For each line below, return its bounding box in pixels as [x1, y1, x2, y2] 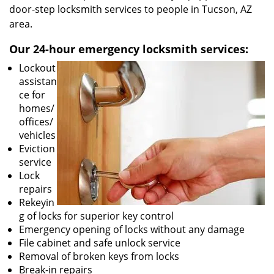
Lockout [19, 61, 56, 75]
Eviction [19, 142, 55, 155]
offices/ [19, 115, 53, 128]
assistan [19, 75, 57, 88]
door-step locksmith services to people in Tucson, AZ [9, 2, 252, 16]
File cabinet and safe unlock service [19, 236, 180, 250]
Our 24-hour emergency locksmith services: [9, 42, 248, 56]
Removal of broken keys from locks [19, 250, 179, 263]
